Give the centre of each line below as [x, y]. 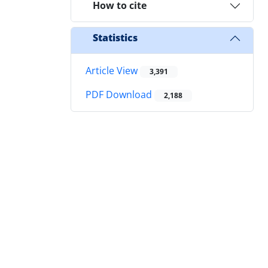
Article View [113, 70]
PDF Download [120, 95]
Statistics [115, 38]
